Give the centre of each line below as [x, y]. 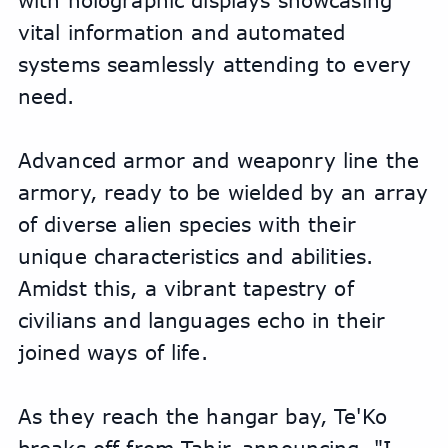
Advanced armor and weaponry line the [218, 160]
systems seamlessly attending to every [214, 64]
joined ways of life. [116, 352]
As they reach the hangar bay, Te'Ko [202, 416]
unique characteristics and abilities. [195, 256]
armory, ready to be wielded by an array [223, 192]
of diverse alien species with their [186, 224]
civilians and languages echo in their [201, 320]
